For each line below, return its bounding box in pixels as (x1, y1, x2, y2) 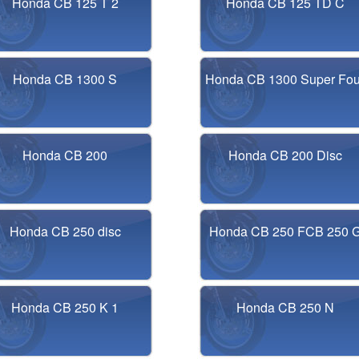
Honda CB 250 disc (9, 222, 121, 240)
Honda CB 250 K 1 (11, 298, 119, 317)
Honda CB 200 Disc (228, 146, 342, 164)
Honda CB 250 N (236, 298, 334, 317)
